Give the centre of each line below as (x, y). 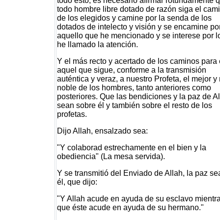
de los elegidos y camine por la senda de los (134, 18)
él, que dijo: (77, 182)
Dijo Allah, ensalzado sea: (102, 131)
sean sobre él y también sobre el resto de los (134, 105)
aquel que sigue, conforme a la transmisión (131, 70)
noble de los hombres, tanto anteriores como (134, 88)
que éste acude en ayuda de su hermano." (130, 207)
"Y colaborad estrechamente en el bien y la (131, 148)
